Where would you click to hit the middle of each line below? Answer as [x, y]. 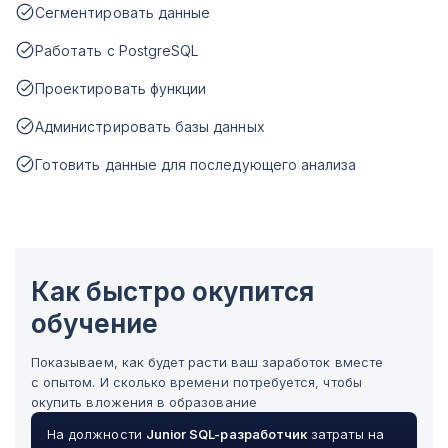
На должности [96, 434]
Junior [166, 434]
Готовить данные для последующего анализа [196, 164]
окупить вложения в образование [144, 402]
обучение [94, 323]
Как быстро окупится [172, 291]
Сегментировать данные [123, 12]
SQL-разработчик [248, 434]
